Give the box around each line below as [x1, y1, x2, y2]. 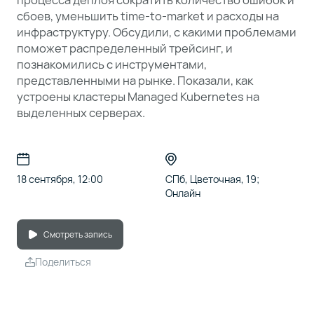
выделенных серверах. [16, 104, 145, 121]
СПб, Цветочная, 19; [165, 172, 259, 186]
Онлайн [165, 186, 200, 200]
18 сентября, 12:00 [16, 172, 103, 186]
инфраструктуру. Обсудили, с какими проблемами [16, 24, 296, 41]
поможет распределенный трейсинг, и [16, 40, 233, 57]
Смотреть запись [43, 228, 112, 240]
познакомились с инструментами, [16, 56, 207, 73]
